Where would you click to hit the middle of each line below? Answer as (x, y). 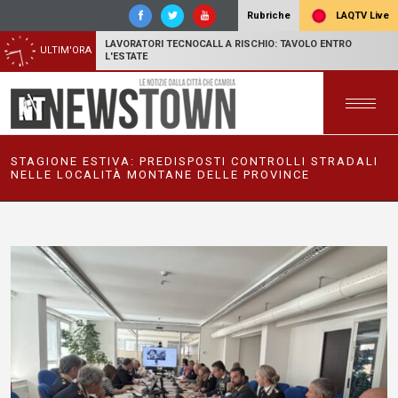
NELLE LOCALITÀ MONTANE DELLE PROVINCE (160, 175)
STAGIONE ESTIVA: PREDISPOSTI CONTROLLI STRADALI (195, 161)
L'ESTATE (126, 56)
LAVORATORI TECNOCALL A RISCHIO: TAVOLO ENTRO (228, 44)
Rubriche (269, 16)
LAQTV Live (361, 15)
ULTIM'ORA (66, 50)
